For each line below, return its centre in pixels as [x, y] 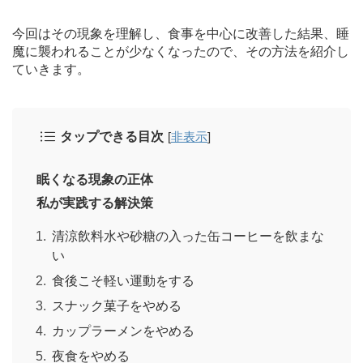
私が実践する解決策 [95, 203]
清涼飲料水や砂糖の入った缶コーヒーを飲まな [188, 236]
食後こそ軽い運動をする [123, 280]
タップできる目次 [112, 136]
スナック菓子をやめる [117, 305]
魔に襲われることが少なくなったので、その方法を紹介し [181, 51]
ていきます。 [51, 69]
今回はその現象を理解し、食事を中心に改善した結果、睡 [181, 33]
